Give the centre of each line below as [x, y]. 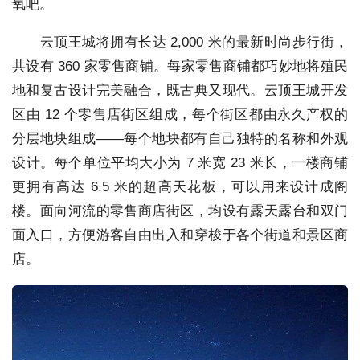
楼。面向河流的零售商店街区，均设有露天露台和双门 [180, 211]
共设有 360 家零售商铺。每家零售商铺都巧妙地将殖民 [180, 66]
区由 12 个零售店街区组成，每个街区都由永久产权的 [180, 115]
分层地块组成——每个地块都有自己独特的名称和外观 [180, 139]
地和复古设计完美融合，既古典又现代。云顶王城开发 [180, 90]
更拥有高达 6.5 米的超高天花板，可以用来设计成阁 [180, 187]
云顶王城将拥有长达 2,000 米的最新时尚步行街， [180, 42]
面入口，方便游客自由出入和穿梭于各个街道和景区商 [180, 235]
